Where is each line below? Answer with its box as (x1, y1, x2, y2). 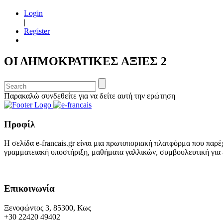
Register (24, 27, 50, 35)
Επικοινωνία (4, 183, 55, 194)
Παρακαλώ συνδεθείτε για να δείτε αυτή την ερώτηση (4, 91, 175, 100)
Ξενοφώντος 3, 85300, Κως (4, 203, 91, 212)
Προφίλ (4, 118, 35, 129)
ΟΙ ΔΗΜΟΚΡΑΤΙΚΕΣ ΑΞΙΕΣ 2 (4, 54, 167, 68)
